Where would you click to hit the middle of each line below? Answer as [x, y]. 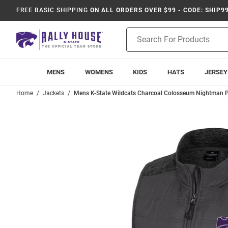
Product [139, 33]
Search [137, 43]
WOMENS [99, 72]
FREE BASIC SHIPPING [52, 10]
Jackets [53, 93]
